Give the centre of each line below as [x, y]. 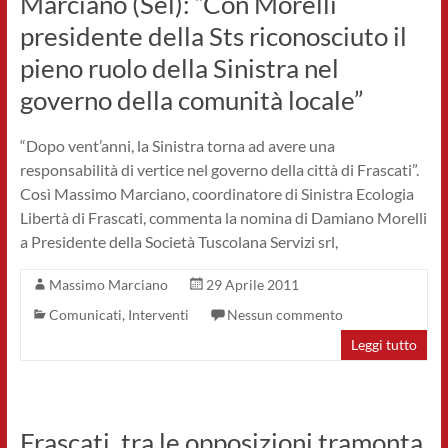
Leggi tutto [384, 344]
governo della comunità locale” [191, 100]
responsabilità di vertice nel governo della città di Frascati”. [219, 169]
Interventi [158, 314]
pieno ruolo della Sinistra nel [179, 68]
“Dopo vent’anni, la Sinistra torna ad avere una [177, 145]
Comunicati [85, 314]
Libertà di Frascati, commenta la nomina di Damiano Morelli [223, 217]
